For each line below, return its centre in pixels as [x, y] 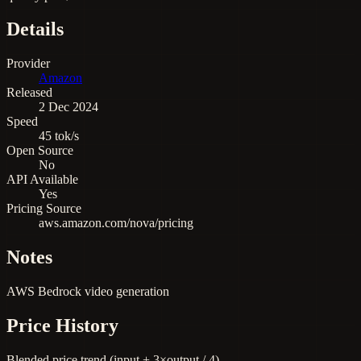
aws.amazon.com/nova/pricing [116, 223]
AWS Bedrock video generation [88, 292]
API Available [42, 180]
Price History [62, 326]
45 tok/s [59, 136]
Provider [28, 64]
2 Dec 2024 [68, 107]
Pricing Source [44, 209]
